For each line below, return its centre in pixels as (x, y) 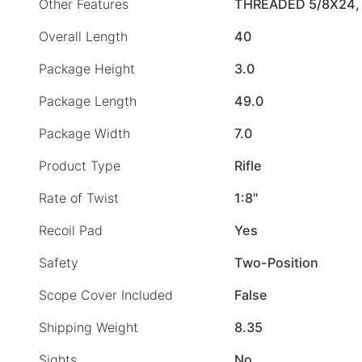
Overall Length (83, 37)
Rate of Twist (79, 198)
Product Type (80, 166)
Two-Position (276, 263)
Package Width (84, 134)
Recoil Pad (71, 231)
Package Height (87, 69)
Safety (59, 263)
